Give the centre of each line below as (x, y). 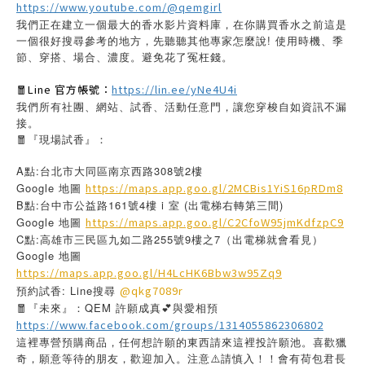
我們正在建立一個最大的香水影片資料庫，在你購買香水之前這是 (182, 24)
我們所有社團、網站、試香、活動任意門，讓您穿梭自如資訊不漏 (182, 106)
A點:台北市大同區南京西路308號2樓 (110, 171)
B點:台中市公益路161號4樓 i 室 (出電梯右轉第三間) (150, 205)
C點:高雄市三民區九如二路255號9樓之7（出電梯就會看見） (170, 239)
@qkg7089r (152, 290)
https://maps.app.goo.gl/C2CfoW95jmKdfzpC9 (215, 222)
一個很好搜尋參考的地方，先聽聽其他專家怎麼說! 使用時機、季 (180, 40)
